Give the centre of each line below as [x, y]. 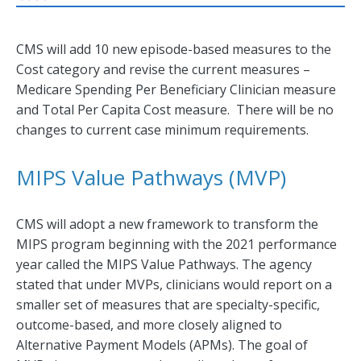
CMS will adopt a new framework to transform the [167, 224]
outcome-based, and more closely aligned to [149, 325]
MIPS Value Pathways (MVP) [151, 178]
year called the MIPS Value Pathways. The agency [164, 265]
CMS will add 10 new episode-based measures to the [174, 50]
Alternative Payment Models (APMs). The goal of [162, 345]
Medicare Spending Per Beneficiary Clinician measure [176, 90]
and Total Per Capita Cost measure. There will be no [175, 110]
